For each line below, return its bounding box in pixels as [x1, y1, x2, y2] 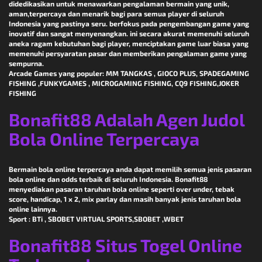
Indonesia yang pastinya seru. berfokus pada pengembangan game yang [9, 19, 249, 28]
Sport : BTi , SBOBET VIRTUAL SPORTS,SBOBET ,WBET [9, 215, 184, 223]
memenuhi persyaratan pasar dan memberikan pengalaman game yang [9, 49, 247, 58]
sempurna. [9, 59, 44, 68]
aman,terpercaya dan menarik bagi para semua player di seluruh [9, 9, 224, 18]
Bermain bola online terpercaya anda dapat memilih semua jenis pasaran [9, 165, 251, 174]
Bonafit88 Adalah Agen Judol [9, 109, 244, 130]
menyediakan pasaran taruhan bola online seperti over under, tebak [9, 185, 235, 194]
